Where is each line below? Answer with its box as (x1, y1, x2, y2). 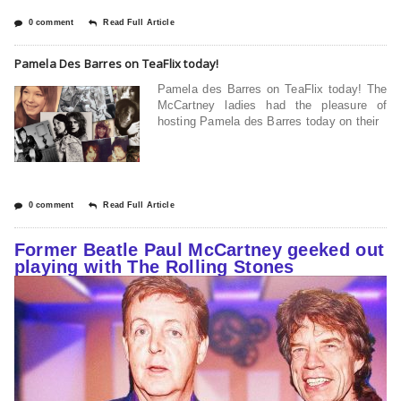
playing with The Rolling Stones (13, 256, 294, 277)
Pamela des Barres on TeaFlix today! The (157, 81, 388, 96)
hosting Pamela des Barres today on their (157, 114, 380, 128)
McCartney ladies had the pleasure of (157, 98, 388, 112)
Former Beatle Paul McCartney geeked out (13, 239, 385, 260)
